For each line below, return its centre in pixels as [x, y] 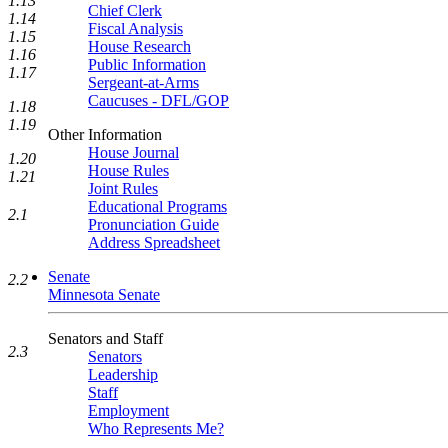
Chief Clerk [125, 10]
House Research [139, 46]
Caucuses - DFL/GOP [158, 100]
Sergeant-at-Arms [143, 82]
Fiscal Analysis [135, 28]
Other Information [105, 134]
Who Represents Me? [156, 428]
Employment [128, 410]
